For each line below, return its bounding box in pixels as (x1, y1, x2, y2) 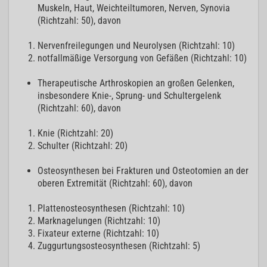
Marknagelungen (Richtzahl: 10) (38, 215, 160, 227)
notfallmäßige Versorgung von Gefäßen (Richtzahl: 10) (38, 52, 247, 64)
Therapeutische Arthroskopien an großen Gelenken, (38, 77, 234, 89)
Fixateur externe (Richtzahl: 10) (38, 228, 159, 240)
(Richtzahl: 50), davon (38, 15, 121, 27)
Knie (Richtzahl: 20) (38, 128, 113, 139)
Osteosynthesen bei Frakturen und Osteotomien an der (38, 165, 249, 177)
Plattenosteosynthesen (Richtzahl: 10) (38, 203, 185, 215)
